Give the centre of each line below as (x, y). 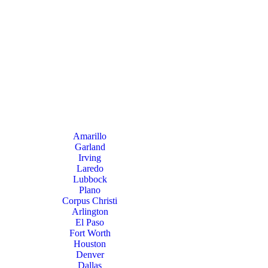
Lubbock (90, 179)
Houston (90, 244)
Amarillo (90, 136)
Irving (90, 158)
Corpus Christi (90, 201)
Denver (90, 255)
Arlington (90, 211)
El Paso (90, 222)
